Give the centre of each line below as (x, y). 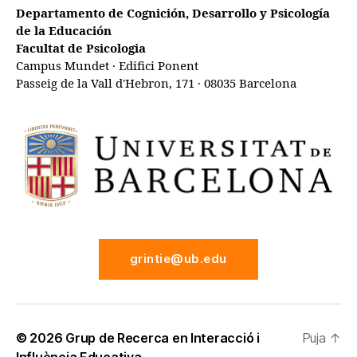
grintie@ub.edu (178, 259)
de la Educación (64, 31)
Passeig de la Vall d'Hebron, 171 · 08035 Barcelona (156, 84)
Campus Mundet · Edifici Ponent (107, 66)
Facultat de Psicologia (81, 49)
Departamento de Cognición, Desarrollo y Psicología (173, 14)
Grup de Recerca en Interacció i (163, 337)
